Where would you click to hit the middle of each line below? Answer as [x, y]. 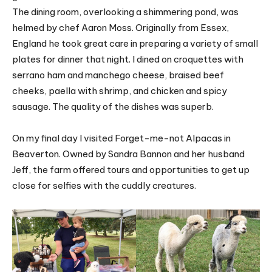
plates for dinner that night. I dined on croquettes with [128, 59]
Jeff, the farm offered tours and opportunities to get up [131, 169]
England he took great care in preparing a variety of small [135, 43]
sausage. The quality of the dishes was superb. [113, 106]
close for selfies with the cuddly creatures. [104, 185]
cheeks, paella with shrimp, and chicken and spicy [120, 90]
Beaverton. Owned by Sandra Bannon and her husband [128, 154]
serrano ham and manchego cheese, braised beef [118, 75]
